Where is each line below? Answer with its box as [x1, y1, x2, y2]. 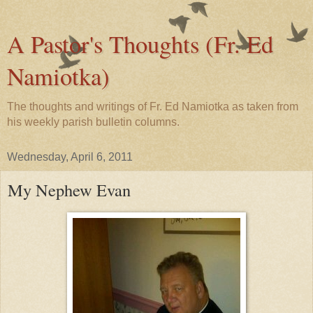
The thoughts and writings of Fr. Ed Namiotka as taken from [7, 101, 298, 112]
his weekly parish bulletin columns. [7, 116, 180, 128]
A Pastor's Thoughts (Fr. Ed [7, 28, 273, 60]
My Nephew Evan [8, 178, 131, 201]
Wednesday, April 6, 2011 [7, 151, 133, 163]
